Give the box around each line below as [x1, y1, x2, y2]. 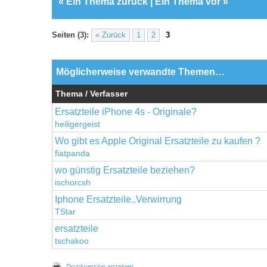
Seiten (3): [52, 30, 89, 39]
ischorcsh [55, 178, 91, 187]
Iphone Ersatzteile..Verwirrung [55, 194, 182, 204]
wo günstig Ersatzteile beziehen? [55, 164, 195, 175]
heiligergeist [55, 119, 100, 129]
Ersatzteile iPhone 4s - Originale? [55, 106, 197, 117]
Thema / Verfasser [55, 89, 128, 98]
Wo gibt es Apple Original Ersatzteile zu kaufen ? [55, 135, 260, 146]
